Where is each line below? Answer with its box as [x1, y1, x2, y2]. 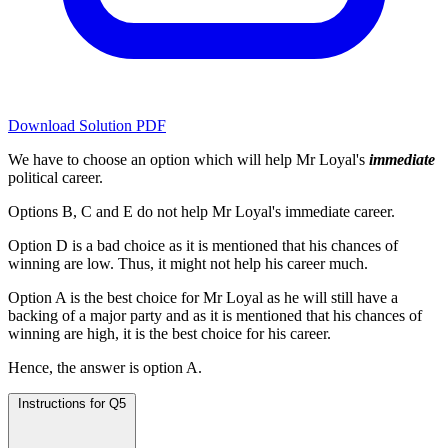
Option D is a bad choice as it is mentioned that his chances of [8, 237, 398, 255]
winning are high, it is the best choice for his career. [8, 325, 331, 343]
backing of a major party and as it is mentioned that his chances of [8, 307, 422, 325]
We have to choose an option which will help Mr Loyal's [8, 151, 369, 169]
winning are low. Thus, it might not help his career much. [8, 255, 368, 273]
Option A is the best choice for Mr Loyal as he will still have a [8, 289, 398, 307]
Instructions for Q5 [18, 396, 126, 412]
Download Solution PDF [8, 117, 166, 135]
